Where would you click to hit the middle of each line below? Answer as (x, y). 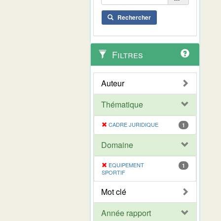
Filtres (126, 54)
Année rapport (126, 213)
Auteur (113, 83)
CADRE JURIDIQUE (133, 124)
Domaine (117, 145)
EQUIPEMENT (126, 165)
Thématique (122, 104)
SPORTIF (113, 172)
